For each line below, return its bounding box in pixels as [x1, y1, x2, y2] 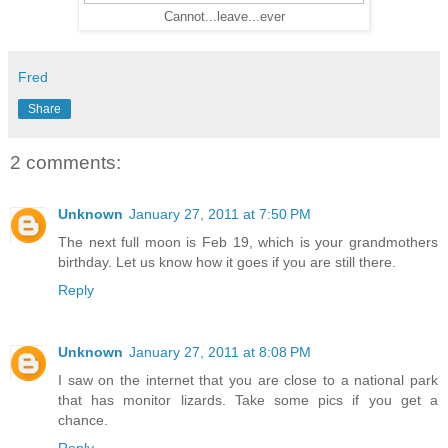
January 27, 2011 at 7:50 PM [129, 206, 311, 223]
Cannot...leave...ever [163, 9, 285, 24]
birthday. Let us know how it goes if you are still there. [58, 254, 396, 271]
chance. [58, 412, 108, 429]
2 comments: [10, 151, 121, 173]
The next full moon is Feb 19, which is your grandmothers [58, 234, 438, 251]
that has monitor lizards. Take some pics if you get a [58, 392, 438, 409]
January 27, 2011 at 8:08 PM [129, 344, 311, 361]
